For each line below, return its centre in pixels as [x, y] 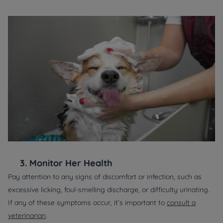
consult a [181, 203]
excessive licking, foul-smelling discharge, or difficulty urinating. [109, 190]
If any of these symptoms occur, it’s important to [87, 203]
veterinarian [27, 216]
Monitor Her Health [71, 163]
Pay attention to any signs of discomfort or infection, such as [105, 177]
